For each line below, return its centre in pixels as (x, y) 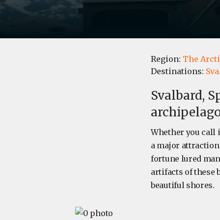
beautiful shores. (183, 185)
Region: (167, 59)
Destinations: (178, 71)
